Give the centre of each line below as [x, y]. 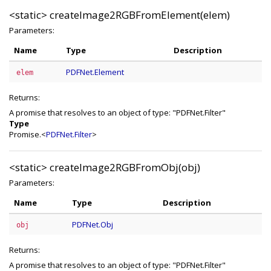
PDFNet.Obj [93, 224]
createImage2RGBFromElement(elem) [140, 15]
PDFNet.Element [95, 72]
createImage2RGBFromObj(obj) [125, 167]
